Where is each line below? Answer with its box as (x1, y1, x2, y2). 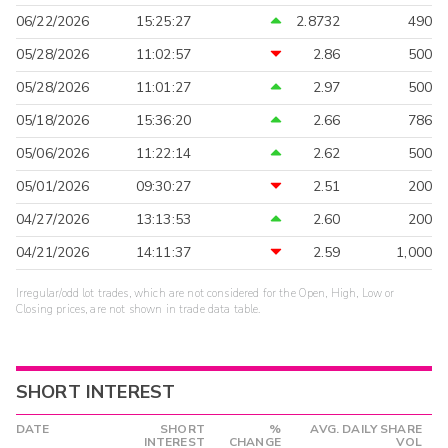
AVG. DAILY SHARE (310, 421, 422, 438)
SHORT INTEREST (16, 380, 176, 405)
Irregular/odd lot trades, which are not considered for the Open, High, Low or (16, 286, 395, 302)
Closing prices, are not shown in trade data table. (16, 302, 261, 318)
